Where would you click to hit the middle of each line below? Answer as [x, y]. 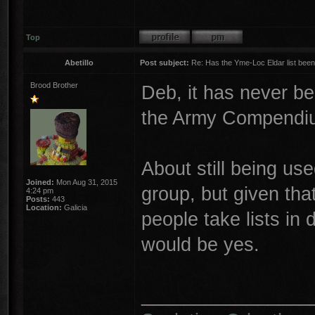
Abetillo [79, 63]
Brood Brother [54, 85]
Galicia [75, 207]
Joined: [40, 182]
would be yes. [200, 244]
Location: [44, 207]
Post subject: [165, 63]
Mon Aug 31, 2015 [86, 182]
